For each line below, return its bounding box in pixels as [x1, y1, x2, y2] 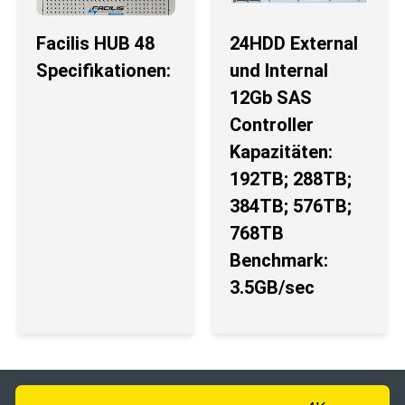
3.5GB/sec [230, 276, 315, 298]
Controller [230, 113, 314, 136]
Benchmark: [230, 249, 328, 271]
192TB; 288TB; [230, 167, 352, 190]
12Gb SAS [230, 86, 312, 108]
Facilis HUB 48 [36, 32, 155, 54]
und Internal [230, 59, 328, 81]
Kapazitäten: [230, 140, 333, 163]
